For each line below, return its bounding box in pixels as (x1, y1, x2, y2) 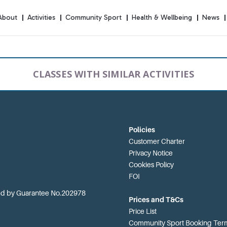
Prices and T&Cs (128, 195, 183, 204)
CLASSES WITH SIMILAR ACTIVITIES (32, 68, 195, 80)
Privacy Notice (128, 148, 173, 157)
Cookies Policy (128, 160, 174, 169)
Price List (128, 207, 157, 215)
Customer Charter (128, 137, 185, 145)
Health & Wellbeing (132, 13, 193, 22)
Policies (128, 125, 155, 134)
